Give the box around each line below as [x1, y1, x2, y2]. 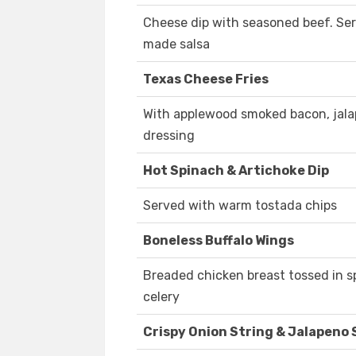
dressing [143, 128, 195, 144]
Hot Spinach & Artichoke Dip [143, 163, 329, 179]
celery [143, 289, 180, 305]
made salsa [143, 37, 210, 52]
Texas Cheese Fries [143, 72, 269, 87]
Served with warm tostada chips [143, 198, 337, 214]
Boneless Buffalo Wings [143, 233, 294, 249]
